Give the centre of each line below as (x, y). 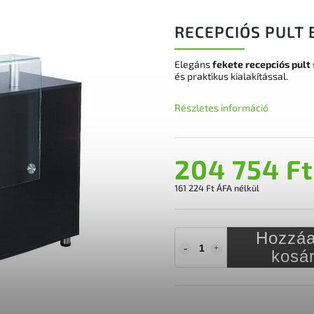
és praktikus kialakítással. (231, 76)
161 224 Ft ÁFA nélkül (217, 187)
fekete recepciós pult (261, 64)
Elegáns (193, 64)
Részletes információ (221, 108)
